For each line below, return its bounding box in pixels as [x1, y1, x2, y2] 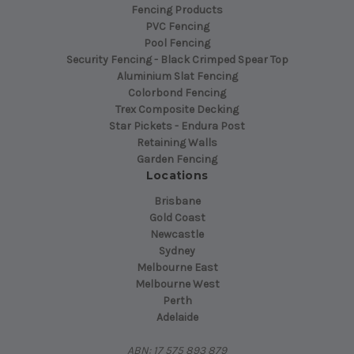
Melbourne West [134, 277, 220, 292]
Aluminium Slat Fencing [116, 70, 238, 84]
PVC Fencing [145, 20, 209, 34]
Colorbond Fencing [128, 86, 226, 100]
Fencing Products [131, 3, 223, 17]
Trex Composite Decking [115, 103, 239, 117]
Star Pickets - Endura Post [109, 119, 245, 134]
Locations [145, 168, 209, 183]
